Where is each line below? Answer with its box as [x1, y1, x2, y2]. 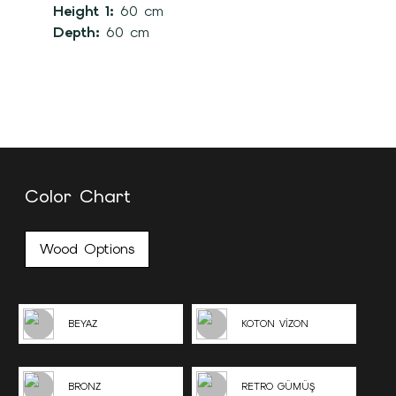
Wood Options [40, 240, 134, 258]
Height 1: [53, 2, 120, 20]
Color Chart [25, 185, 131, 208]
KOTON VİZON [241, 317, 308, 331]
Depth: [53, 23, 106, 42]
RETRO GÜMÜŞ [241, 380, 315, 393]
